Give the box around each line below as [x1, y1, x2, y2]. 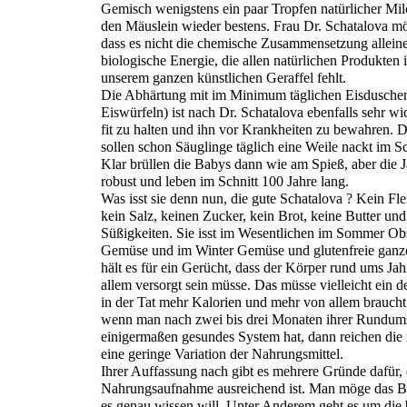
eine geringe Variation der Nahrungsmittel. [101, 346, 343, 362]
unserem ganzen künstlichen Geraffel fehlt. [101, 70, 346, 85]
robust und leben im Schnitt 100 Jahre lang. [101, 174, 349, 189]
